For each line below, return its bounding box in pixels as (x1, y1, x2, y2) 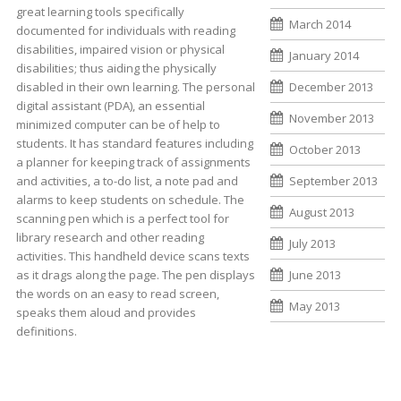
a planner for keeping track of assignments (15, 153, 251, 170)
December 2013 (289, 79, 374, 95)
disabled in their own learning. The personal (15, 78, 255, 95)
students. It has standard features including (15, 134, 253, 151)
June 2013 (289, 267, 342, 283)
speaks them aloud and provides (15, 303, 196, 320)
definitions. (15, 322, 77, 339)
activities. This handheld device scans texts (15, 247, 250, 264)
